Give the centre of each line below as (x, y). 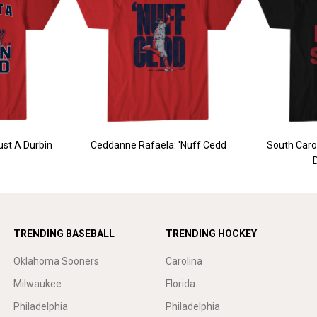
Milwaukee (38, 284)
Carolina (184, 261)
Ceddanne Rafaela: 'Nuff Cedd (158, 145)
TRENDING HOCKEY (211, 234)
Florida (180, 284)
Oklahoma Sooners (56, 261)
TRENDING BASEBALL (64, 234)
